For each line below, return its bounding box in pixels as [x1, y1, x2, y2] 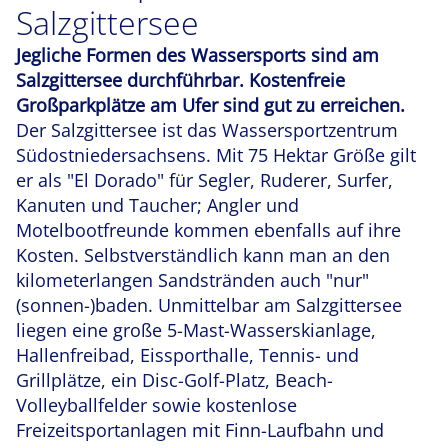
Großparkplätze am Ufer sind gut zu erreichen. [16, 93, 405, 118]
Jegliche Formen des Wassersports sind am [16, 43, 379, 68]
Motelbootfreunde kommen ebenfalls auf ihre [16, 218, 401, 243]
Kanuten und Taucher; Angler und [16, 193, 299, 218]
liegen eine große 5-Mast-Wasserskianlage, [16, 318, 376, 343]
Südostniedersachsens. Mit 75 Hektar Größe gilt [16, 143, 416, 168]
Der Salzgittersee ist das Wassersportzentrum [16, 118, 398, 143]
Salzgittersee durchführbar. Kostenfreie [16, 68, 345, 93]
